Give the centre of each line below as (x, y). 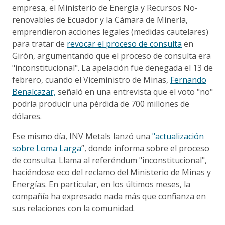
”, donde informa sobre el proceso (145, 148)
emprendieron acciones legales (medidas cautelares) (110, 31)
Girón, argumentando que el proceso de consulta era (111, 55)
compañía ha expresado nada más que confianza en (109, 196)
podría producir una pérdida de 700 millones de (101, 104)
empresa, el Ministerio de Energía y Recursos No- (105, 7)
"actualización (178, 136)
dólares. (27, 116)
